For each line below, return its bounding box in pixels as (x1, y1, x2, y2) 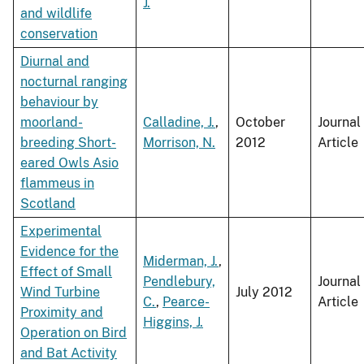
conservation (20, 26, 97, 42)
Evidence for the (20, 244, 119, 260)
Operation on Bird (20, 325, 127, 341)
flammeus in (20, 175, 94, 192)
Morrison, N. (143, 135, 215, 151)
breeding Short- (20, 135, 116, 151)
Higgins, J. (143, 314, 203, 331)
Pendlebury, (143, 274, 215, 290)
